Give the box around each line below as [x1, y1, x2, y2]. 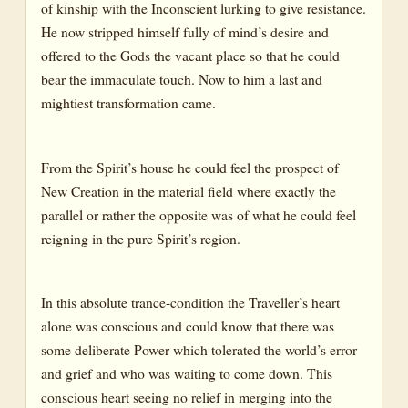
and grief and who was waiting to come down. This [41, 362, 332, 382]
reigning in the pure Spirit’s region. [41, 228, 240, 248]
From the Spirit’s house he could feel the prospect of [41, 157, 339, 177]
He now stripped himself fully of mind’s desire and [41, 22, 329, 42]
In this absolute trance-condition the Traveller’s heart [41, 291, 340, 311]
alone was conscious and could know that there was [41, 315, 334, 335]
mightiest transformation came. [41, 93, 216, 113]
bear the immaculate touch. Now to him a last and [41, 69, 322, 89]
